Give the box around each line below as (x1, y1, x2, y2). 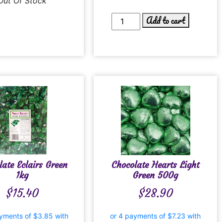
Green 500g (133, 169, 178, 181)
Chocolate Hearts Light (111, 159, 200, 170)
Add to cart (146, 13, 186, 27)
